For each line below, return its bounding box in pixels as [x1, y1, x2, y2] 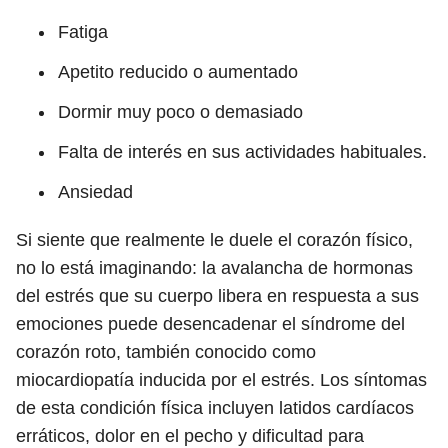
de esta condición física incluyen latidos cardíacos [16, 398, 414, 418]
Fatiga [58, 22, 108, 42]
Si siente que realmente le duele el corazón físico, [16, 230, 413, 250]
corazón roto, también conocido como [16, 342, 316, 362]
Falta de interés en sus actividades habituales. [58, 142, 427, 162]
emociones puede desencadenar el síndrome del [16, 314, 405, 334]
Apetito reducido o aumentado [58, 62, 298, 82]
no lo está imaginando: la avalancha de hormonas [16, 258, 413, 278]
